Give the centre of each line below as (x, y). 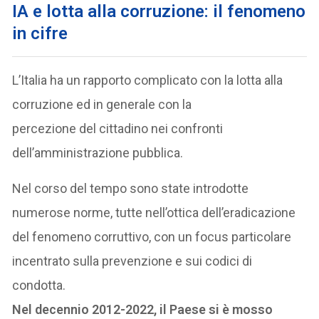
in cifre (40, 34)
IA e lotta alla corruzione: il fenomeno (159, 12)
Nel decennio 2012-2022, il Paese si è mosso (143, 310)
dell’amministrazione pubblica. (98, 153)
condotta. (39, 286)
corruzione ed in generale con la (102, 105)
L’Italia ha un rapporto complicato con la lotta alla (148, 80)
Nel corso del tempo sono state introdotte (131, 189)
